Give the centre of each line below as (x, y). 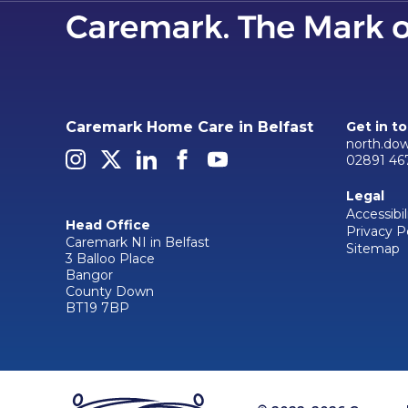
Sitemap (373, 248)
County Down (110, 292)
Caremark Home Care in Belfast (189, 127)
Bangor (89, 275)
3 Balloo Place (110, 259)
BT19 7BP (97, 308)
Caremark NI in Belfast (138, 243)
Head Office (108, 224)
